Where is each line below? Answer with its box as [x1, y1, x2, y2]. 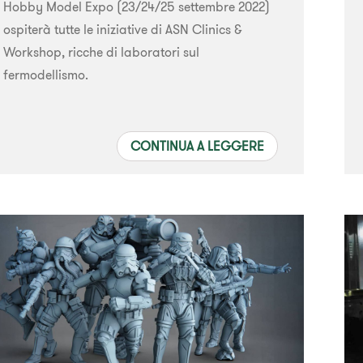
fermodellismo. [2, 66, 88, 83]
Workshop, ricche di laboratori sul [2, 43, 199, 60]
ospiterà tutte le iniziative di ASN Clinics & [2, 20, 242, 37]
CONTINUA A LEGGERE [130, 137, 265, 154]
